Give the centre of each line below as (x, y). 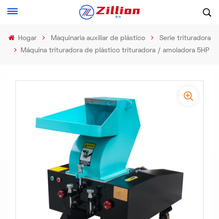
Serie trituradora (185, 38)
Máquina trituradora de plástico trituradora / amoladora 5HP (115, 51)
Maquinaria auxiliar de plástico (98, 38)
